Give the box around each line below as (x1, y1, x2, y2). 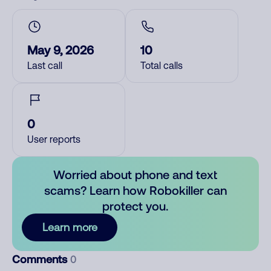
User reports (27, 134, 80, 145)
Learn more (42, 221, 97, 233)
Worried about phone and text (53, 167, 218, 181)
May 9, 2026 (27, 42, 94, 57)
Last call (27, 60, 62, 71)
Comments (12, 252, 70, 266)
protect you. (102, 198, 169, 213)
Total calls (140, 60, 183, 71)
